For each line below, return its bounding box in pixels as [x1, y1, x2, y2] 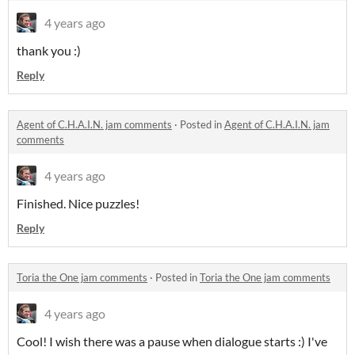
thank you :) [17, 43, 81, 59]
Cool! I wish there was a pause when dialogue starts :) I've [17, 334, 327, 349]
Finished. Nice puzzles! [17, 196, 139, 212]
